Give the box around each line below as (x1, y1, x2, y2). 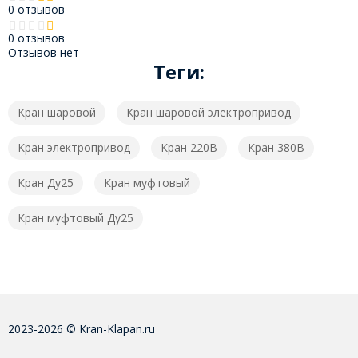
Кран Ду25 (17, 174, 74, 190)
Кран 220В (160, 139, 217, 155)
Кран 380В (247, 139, 304, 155)
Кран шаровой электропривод (125, 104, 291, 120)
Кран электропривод (17, 139, 130, 155)
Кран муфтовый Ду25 (17, 209, 133, 225)
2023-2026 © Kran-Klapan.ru (7, 320, 155, 336)
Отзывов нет (7, 44, 79, 60)
